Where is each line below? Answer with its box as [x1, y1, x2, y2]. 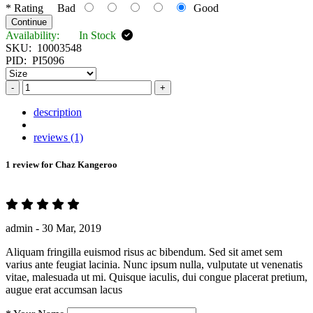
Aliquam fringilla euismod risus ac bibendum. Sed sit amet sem [6, 246, 282, 259]
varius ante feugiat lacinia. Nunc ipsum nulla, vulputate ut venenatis [6, 259, 303, 271]
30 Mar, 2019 [39, 222, 101, 235]
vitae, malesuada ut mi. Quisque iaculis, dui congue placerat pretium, [6, 271, 307, 284]
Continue [11, 16, 47, 27]
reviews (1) [34, 131, 83, 143]
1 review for [6, 159, 55, 170]
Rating [11, 1, 43, 14]
